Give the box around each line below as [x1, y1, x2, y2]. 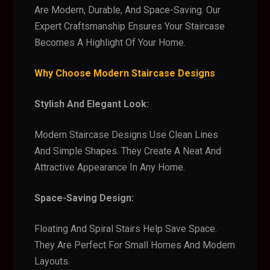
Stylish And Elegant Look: [34, 98, 149, 110]
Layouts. [34, 256, 71, 267]
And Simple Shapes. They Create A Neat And [34, 145, 222, 157]
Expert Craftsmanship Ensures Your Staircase [34, 20, 225, 32]
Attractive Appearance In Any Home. [34, 162, 186, 173]
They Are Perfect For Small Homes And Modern [34, 239, 236, 251]
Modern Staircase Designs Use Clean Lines [34, 129, 219, 140]
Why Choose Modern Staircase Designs [34, 67, 216, 79]
